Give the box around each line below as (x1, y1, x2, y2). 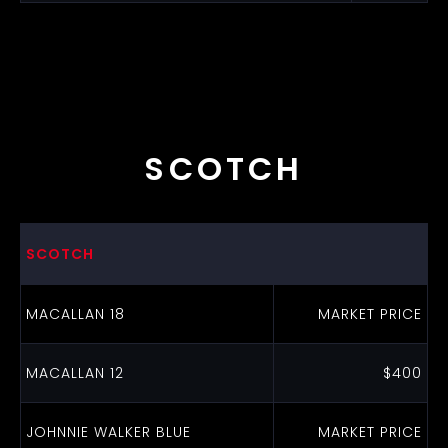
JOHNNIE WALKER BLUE (25, 422, 191, 442)
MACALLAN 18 (25, 304, 125, 324)
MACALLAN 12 (25, 363, 124, 383)
